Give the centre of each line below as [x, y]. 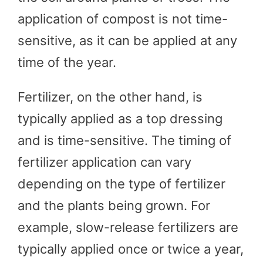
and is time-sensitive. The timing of [124, 140]
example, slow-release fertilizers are [128, 227]
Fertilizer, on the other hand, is [110, 97]
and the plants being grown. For [114, 205]
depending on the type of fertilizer [122, 183]
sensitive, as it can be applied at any [127, 40]
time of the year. [67, 62]
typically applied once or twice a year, [131, 249]
